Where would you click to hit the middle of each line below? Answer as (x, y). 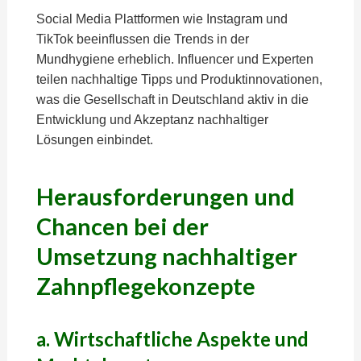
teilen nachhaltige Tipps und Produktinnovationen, (179, 79)
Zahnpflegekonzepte (145, 286)
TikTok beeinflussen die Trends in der (142, 39)
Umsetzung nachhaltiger (166, 256)
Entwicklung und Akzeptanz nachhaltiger (152, 120)
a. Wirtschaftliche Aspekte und (172, 339)
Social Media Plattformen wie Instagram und (162, 19)
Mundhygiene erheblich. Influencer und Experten (174, 59)
